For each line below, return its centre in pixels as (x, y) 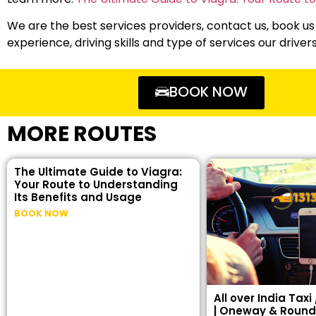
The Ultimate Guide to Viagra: (98, 171)
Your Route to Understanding (96, 184)
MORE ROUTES (82, 134)
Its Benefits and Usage (78, 197)
